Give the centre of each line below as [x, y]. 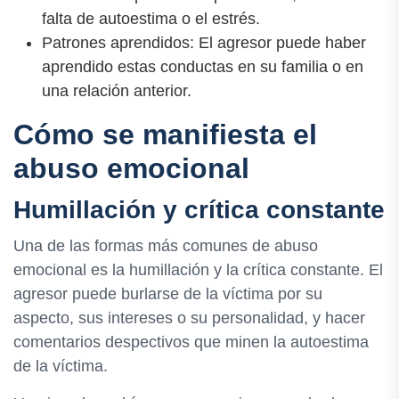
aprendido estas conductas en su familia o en [203, 66]
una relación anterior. [117, 90]
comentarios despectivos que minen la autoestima [191, 342]
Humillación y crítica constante [199, 209]
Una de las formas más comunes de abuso [166, 245]
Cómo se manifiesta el [165, 134]
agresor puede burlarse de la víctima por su [168, 293]
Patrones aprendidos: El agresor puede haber [204, 42]
